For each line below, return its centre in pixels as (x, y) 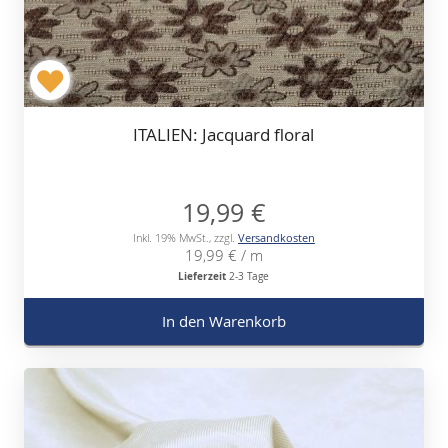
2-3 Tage (249, 277)
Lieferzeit (202, 276)
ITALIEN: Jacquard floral (224, 135)
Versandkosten (276, 238)
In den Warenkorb (223, 321)
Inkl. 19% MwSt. (170, 238)
